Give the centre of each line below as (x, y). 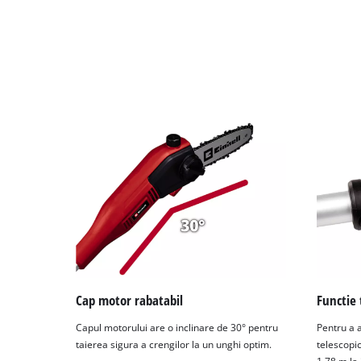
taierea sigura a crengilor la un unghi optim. (174, 345)
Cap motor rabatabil (130, 301)
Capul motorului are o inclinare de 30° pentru (177, 328)
